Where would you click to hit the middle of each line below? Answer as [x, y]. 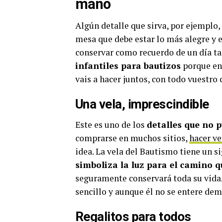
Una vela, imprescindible [142, 104]
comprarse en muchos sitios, [132, 138]
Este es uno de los [111, 124]
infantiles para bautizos [128, 65]
